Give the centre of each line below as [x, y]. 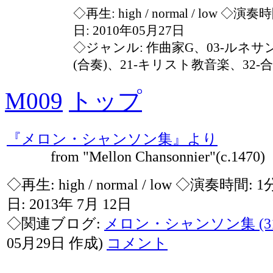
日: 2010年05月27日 [129, 30]
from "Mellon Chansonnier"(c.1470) [136, 157]
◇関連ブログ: [55, 224]
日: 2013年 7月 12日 [69, 204]
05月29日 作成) [57, 243]
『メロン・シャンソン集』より [112, 139]
